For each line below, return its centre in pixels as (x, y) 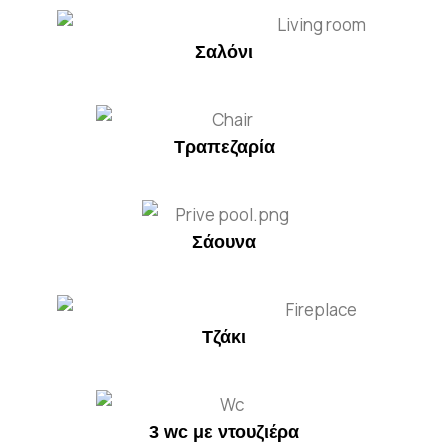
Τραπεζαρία (224, 146)
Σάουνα (224, 241)
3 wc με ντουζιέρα (224, 431)
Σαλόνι (224, 51)
